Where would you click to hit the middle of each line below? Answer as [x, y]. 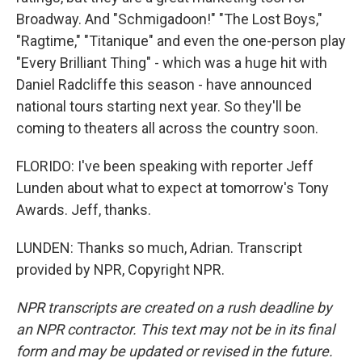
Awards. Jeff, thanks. [84, 210]
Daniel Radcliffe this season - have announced [164, 84]
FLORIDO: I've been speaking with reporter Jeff [165, 166]
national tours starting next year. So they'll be [159, 106]
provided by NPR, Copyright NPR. [120, 269]
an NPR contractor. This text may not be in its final [175, 329]
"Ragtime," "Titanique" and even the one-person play [181, 41]
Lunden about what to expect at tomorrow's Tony [173, 188]
